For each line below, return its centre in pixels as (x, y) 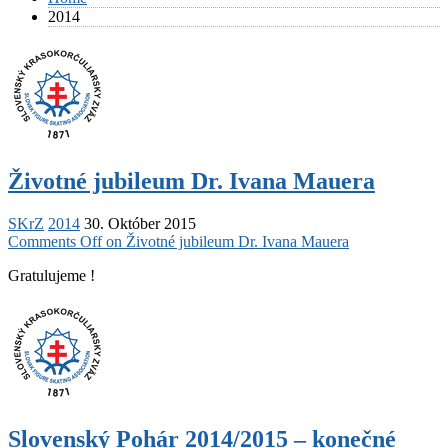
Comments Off (55, 241)
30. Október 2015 (140, 223)
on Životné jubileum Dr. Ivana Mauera (225, 241)
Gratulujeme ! (51, 275)
